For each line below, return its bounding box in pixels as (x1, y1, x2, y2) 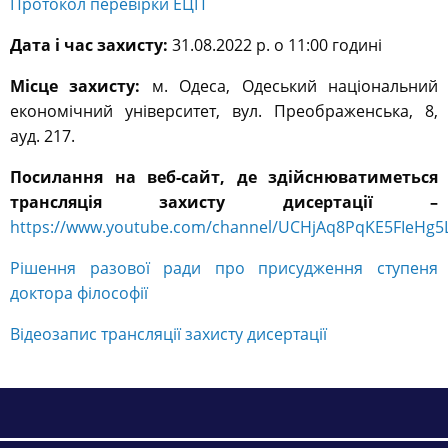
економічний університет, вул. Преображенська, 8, (10, 100, 438, 123)
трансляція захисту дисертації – (10, 191, 438, 214)
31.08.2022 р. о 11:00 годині (172, 34, 382, 57)
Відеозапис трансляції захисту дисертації (10, 323, 327, 346)
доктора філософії (10, 282, 148, 305)
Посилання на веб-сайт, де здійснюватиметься (10, 166, 438, 189)
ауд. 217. (10, 125, 75, 148)
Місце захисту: (10, 75, 141, 98)
